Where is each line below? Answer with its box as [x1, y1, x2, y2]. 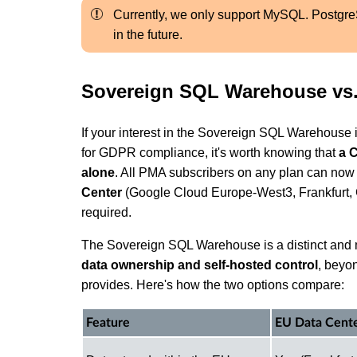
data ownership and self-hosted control [81, 257, 318, 272]
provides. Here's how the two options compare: [81, 277, 344, 292]
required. [81, 205, 131, 219]
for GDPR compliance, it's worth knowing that [81, 145, 339, 159]
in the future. [113, 28, 182, 41]
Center [81, 185, 122, 199]
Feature [86, 316, 130, 329]
